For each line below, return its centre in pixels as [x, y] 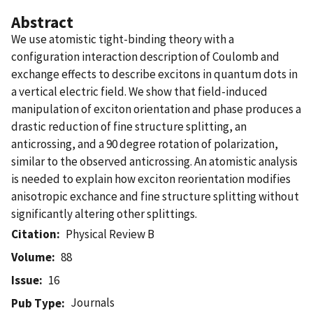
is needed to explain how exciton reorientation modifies [151, 179]
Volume [31, 257]
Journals [93, 302]
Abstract [42, 22]
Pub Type [36, 303]
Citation [34, 234]
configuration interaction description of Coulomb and [145, 56]
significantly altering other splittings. [104, 213]
